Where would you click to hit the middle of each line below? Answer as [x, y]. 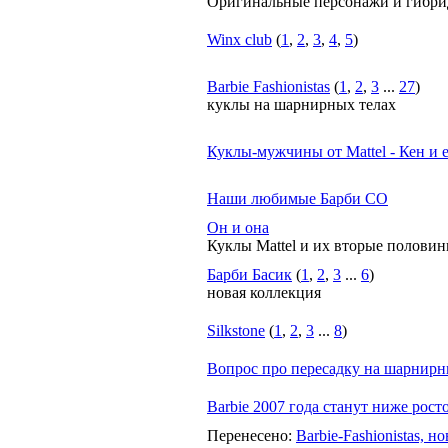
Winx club [239, 39]
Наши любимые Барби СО [297, 198]
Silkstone [236, 330]
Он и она [238, 227]
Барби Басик [249, 274]
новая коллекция [264, 292]
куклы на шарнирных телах [301, 104]
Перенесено [247, 435]
